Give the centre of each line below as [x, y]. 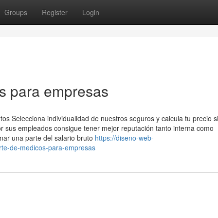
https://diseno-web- [124, 138]
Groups [16, 12]
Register [55, 12]
